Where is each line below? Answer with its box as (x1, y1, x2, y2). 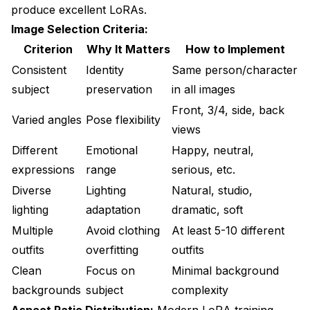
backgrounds (12, 282, 81, 297)
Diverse (12, 183, 51, 197)
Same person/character (172, 62, 298, 77)
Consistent (12, 62, 66, 77)
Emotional (86, 143, 138, 157)
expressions (12, 162, 75, 176)
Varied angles (12, 112, 82, 127)
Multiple (12, 223, 53, 237)
